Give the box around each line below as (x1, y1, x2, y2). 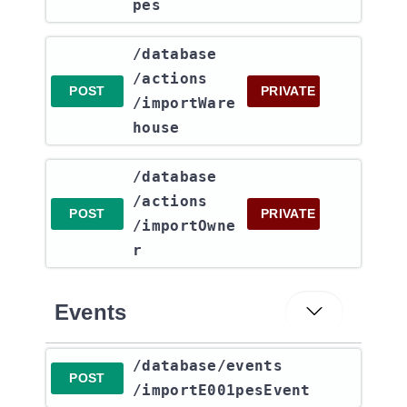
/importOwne (133, 217, 236, 234)
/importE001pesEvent (133, 382, 311, 399)
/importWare (133, 94, 236, 112)
